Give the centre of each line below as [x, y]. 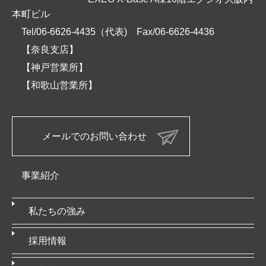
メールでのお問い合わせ [94, 137]
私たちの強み [57, 211]
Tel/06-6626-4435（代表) [79, 32]
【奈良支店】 [50, 50]
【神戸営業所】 [55, 68]
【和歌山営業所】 [59, 85]
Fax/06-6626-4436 [175, 32]
